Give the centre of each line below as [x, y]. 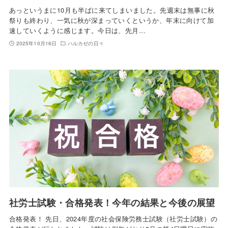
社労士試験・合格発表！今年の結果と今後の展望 [112, 203]
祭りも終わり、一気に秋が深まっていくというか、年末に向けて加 [111, 20]
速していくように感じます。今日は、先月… [77, 30]
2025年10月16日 [36, 43]
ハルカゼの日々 [86, 43]
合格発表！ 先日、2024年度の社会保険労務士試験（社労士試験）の [113, 219]
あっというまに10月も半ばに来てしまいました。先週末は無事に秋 [112, 10]
